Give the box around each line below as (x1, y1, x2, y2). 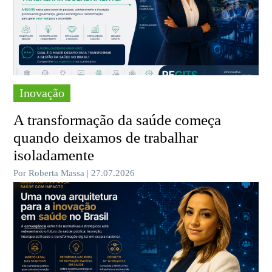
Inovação (19, 86, 65, 100)
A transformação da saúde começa (13, 111, 222, 128)
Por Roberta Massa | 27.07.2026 (13, 168, 135, 178)
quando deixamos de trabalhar (13, 129, 199, 146)
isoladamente (13, 146, 95, 163)
